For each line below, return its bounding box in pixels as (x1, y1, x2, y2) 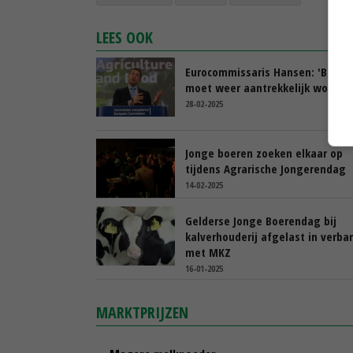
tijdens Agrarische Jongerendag (185, 160, 346, 176)
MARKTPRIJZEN (96, 301, 188, 323)
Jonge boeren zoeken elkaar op (185, 144, 343, 161)
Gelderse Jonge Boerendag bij (185, 212, 336, 229)
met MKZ (185, 243, 231, 260)
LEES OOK (96, 26, 153, 48)
